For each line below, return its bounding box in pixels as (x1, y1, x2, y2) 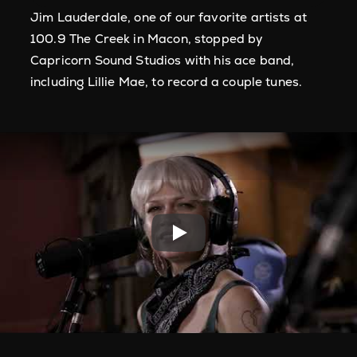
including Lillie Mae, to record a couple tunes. (30, 73, 303, 90)
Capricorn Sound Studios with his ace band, (30, 52, 295, 69)
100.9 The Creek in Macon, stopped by (30, 30, 264, 47)
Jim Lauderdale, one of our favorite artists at (30, 9, 308, 25)
